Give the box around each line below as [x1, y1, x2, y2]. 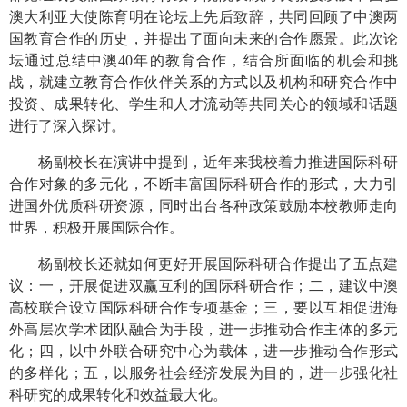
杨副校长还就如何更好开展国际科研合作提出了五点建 [38, 255, 398, 272]
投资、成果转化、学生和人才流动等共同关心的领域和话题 [9, 95, 398, 112]
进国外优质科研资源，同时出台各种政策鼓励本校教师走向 [9, 197, 398, 213]
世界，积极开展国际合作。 [9, 219, 184, 235]
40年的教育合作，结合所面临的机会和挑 [118, 52, 399, 68]
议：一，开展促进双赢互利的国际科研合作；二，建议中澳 [9, 277, 398, 293]
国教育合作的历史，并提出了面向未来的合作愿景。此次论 [9, 30, 398, 46]
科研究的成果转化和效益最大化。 [9, 386, 227, 402]
